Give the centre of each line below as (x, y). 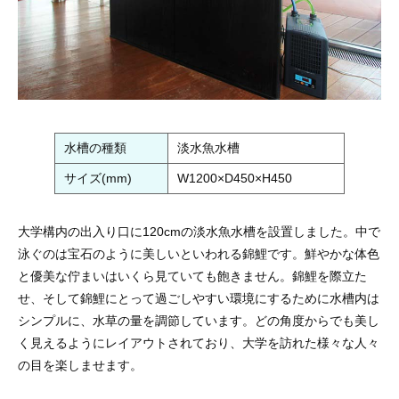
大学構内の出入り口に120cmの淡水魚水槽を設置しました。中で (199, 231)
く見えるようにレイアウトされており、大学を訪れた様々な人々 (199, 342)
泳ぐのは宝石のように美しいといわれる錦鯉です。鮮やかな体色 (199, 253)
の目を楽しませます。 (80, 365)
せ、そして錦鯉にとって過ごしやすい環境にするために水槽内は (199, 298)
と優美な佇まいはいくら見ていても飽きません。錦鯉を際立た (192, 276)
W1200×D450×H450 (235, 178)
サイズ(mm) (98, 178)
